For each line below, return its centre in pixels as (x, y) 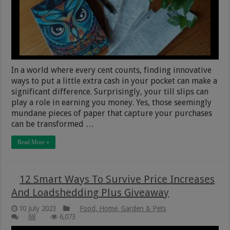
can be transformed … (53, 124)
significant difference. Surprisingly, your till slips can (110, 91)
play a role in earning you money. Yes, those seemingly (112, 102)
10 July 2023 (38, 208)
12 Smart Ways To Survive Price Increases (117, 179)
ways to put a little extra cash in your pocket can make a (114, 81)
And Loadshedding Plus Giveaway (90, 192)
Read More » (34, 142)
